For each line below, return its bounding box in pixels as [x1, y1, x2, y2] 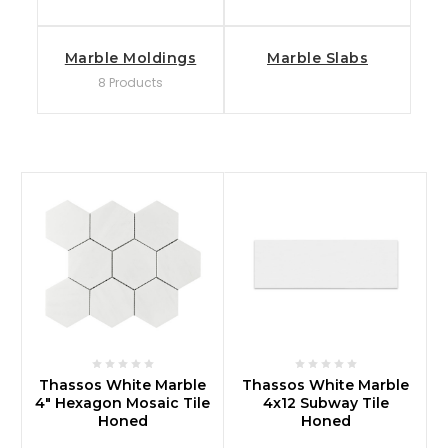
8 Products [98, 73, 163, 91]
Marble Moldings [64, 48, 197, 67]
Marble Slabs [267, 48, 368, 67]
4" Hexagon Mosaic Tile [35, 393, 210, 412]
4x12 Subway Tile [262, 393, 389, 412]
